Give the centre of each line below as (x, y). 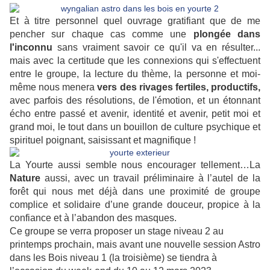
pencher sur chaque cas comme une (102, 34)
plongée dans (227, 34)
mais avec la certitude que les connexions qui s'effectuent (135, 61)
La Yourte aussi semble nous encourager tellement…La (135, 165)
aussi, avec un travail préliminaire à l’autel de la (150, 178)
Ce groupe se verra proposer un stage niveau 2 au (117, 231)
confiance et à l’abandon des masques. (93, 218)
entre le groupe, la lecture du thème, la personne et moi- (135, 74)
